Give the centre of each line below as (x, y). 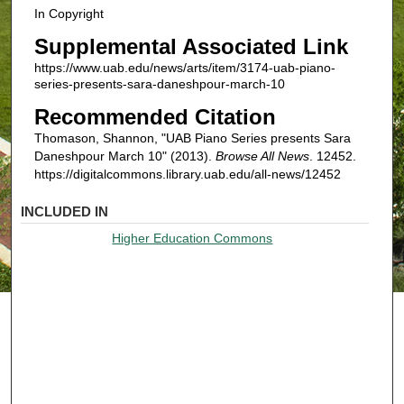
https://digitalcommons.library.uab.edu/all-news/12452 (187, 174)
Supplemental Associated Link (191, 47)
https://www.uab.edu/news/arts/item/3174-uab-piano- (184, 68)
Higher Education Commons (193, 239)
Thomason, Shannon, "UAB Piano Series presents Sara (192, 138)
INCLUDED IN (65, 212)
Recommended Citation (155, 116)
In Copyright (69, 14)
